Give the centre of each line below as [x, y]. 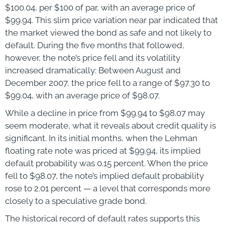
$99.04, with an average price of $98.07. [82, 95]
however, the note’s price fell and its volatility [93, 58]
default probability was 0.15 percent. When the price [106, 163]
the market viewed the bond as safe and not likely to [108, 32]
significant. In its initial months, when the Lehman [101, 138]
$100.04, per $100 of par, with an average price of [100, 7]
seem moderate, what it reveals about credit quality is [110, 125]
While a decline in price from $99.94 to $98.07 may [105, 113]
